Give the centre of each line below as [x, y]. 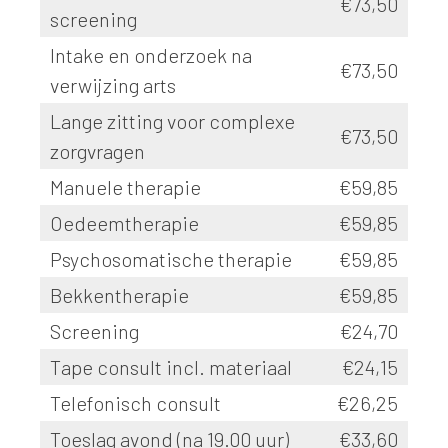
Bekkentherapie [119, 295]
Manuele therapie [125, 187]
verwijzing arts [113, 85]
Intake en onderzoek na [151, 55]
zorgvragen [97, 151]
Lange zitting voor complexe [172, 121]
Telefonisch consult [135, 403]
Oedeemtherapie [124, 223]
